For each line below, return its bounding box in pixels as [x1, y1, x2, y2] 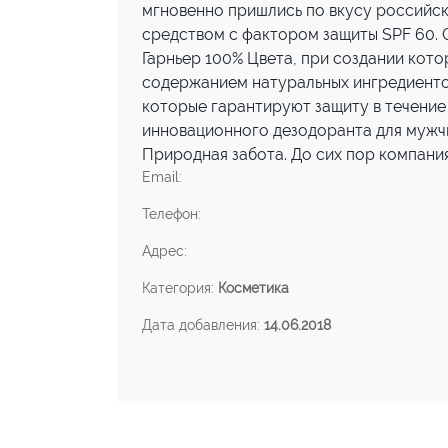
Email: [142, 169, 182, 185]
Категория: [142, 280, 218, 296]
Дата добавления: [142, 317, 264, 333]
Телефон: [142, 206, 201, 222]
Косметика [218, 280, 289, 296]
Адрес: [142, 243, 187, 259]
